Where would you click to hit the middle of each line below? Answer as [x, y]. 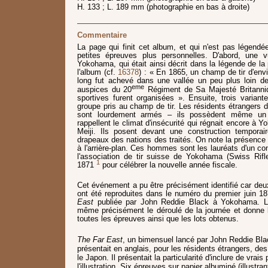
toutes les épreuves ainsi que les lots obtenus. [158, 219]
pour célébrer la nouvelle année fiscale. [170, 165]
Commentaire [102, 35]
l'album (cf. [98, 72]
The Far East [100, 240]
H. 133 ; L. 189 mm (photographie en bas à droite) [163, 7]
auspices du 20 [105, 89]
